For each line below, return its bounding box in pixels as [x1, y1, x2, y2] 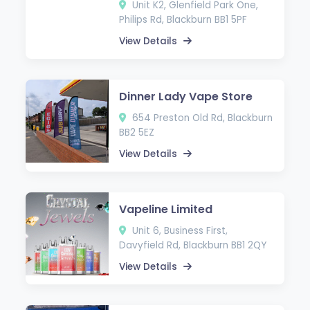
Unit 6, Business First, [129, 224, 228, 237]
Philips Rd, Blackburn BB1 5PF [119, 12, 248, 26]
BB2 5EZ [119, 125, 155, 139]
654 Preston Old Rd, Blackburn [129, 111, 273, 125]
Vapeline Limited [119, 201, 213, 217]
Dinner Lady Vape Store [119, 88, 253, 104]
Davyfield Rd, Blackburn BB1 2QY [119, 238, 267, 252]
